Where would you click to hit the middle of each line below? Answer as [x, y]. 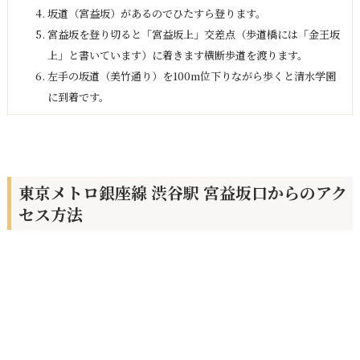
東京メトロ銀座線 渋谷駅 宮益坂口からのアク [182, 192]
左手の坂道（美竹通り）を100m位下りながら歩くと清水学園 [191, 76]
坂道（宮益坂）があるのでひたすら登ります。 [156, 13]
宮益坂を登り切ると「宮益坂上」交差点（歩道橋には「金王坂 [193, 34]
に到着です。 [78, 96]
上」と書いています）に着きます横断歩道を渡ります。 [177, 55]
